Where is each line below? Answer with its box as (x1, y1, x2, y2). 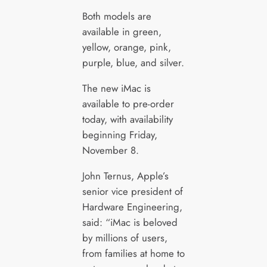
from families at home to (82, 246, 185, 260)
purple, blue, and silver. (82, 55, 184, 70)
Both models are (82, 9, 151, 24)
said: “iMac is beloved (82, 215, 178, 229)
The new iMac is (82, 81, 151, 96)
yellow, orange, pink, (82, 40, 171, 55)
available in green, (82, 24, 162, 39)
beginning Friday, (82, 128, 157, 142)
